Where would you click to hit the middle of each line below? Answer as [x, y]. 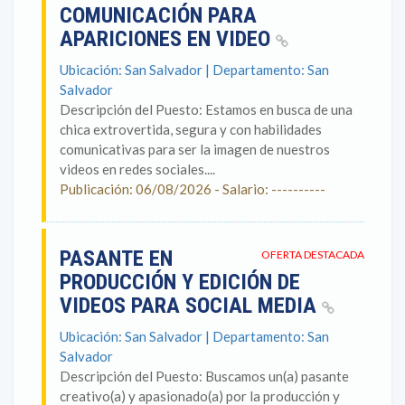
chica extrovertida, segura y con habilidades [191, 129]
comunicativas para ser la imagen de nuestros [195, 149]
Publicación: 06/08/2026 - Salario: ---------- [193, 189]
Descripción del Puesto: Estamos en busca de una [206, 109]
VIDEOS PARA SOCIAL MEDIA [191, 306]
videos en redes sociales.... [137, 169]
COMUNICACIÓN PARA [158, 15]
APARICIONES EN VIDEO [168, 39]
